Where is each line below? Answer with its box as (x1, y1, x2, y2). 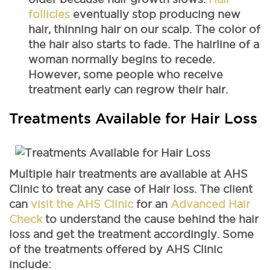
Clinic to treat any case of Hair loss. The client (9, 183, 253, 195)
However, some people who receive (28, 68, 223, 80)
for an (136, 198, 171, 210)
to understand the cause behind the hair (45, 213, 259, 225)
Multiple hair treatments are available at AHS (9, 168, 248, 180)
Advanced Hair (171, 198, 250, 210)
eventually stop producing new (73, 8, 240, 20)
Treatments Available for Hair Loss (9, 110, 257, 126)
